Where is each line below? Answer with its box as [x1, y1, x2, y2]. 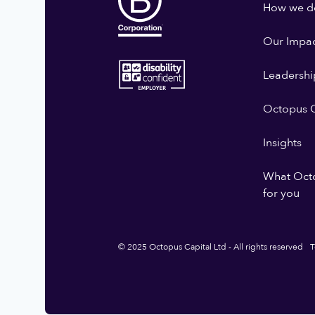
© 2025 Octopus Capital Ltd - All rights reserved [118, 241, 303, 252]
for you [263, 186, 300, 201]
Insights [263, 135, 302, 150]
